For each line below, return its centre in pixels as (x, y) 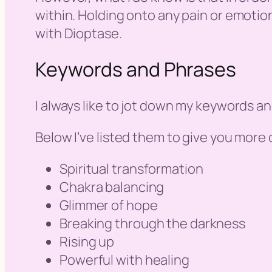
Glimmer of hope (109, 205)
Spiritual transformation (131, 168)
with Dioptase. (79, 33)
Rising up (87, 241)
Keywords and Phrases (136, 70)
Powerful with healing (124, 260)
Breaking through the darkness (153, 223)
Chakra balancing (112, 187)
